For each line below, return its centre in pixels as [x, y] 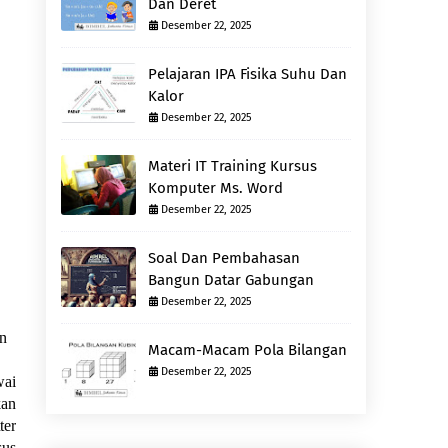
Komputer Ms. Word [215, 188]
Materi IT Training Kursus [232, 166]
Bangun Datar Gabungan [231, 280]
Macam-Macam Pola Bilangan [247, 350]
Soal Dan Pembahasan [224, 258]
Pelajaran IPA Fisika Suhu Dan [247, 74]
